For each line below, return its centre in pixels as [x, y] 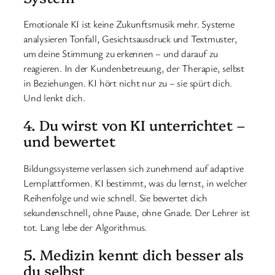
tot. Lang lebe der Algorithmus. [85, 227]
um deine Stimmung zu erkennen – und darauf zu [121, 54]
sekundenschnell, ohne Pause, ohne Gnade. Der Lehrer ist [137, 212]
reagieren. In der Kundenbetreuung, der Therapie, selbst [134, 68]
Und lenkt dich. [54, 98]
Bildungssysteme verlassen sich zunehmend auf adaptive [134, 168]
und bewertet [70, 141]
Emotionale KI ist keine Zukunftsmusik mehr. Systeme [129, 24]
